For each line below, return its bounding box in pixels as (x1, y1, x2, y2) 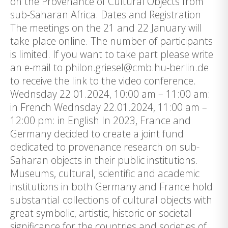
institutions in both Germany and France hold (10, 180, 213, 193)
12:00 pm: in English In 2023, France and (10, 113, 191, 127)
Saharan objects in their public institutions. (10, 153, 198, 167)
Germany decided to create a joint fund (10, 127, 184, 140)
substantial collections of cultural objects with (10, 193, 212, 207)
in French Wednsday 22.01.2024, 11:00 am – (10, 100, 207, 114)
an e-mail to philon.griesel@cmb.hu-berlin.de (10, 61, 209, 74)
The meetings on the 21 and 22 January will (10, 21, 202, 35)
